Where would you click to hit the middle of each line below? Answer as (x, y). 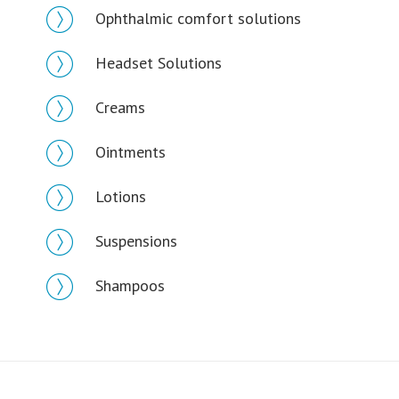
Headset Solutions (159, 63)
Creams (121, 107)
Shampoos (130, 285)
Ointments (131, 152)
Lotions (121, 196)
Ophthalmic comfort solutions (199, 18)
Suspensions (137, 241)
